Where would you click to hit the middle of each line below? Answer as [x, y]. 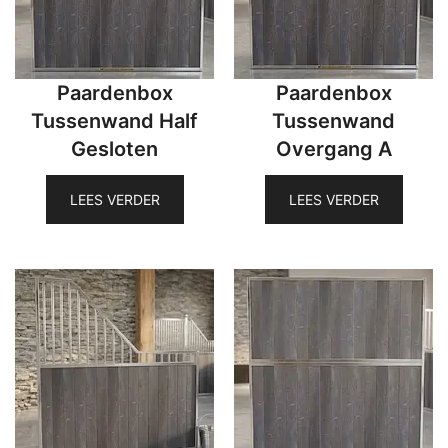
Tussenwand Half [114, 121]
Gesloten [114, 149]
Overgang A [333, 149]
